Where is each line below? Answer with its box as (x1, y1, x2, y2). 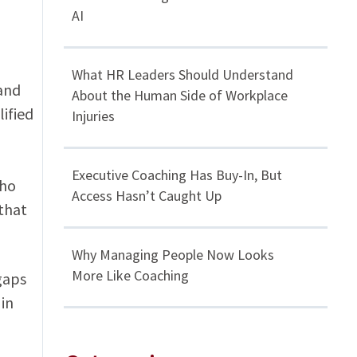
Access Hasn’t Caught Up (72, 186, 222, 206)
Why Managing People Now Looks (72, 245, 275, 265)
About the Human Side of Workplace (72, 86, 288, 105)
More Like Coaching (72, 266, 190, 285)
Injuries (72, 107, 116, 126)
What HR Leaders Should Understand (72, 65, 294, 84)
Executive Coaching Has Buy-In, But (72, 166, 283, 185)
